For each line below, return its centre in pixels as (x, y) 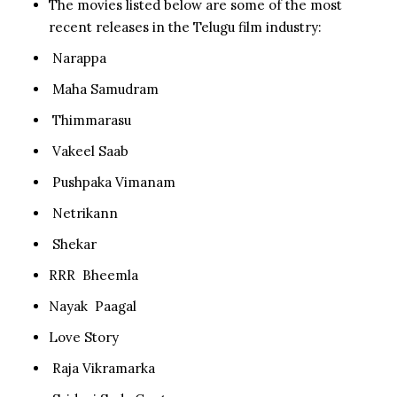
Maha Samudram (104, 89)
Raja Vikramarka (102, 368)
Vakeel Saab (89, 151)
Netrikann (83, 213)
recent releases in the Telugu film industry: (185, 27)
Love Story (84, 337)
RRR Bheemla (93, 275)
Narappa (78, 58)
